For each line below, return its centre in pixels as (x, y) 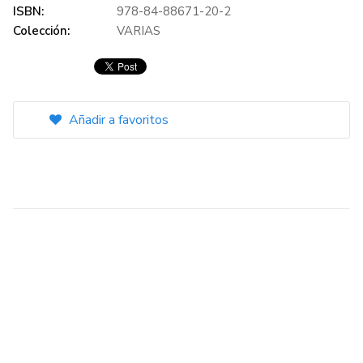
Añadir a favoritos (117, 120)
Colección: (41, 31)
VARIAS (139, 31)
